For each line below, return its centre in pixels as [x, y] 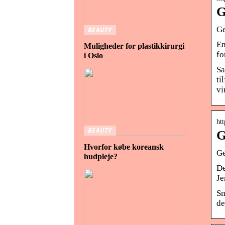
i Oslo [93, 56]
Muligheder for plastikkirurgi [134, 46]
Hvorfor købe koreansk [124, 147]
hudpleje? [101, 156]
